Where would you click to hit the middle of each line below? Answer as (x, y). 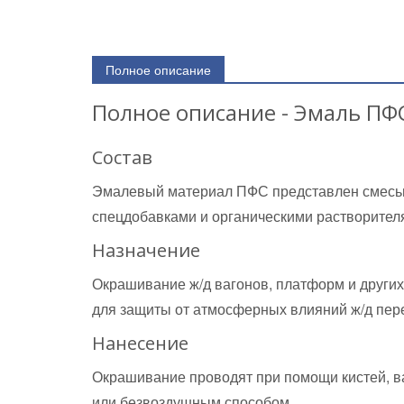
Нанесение (140, 343)
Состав (122, 157)
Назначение (146, 250)
